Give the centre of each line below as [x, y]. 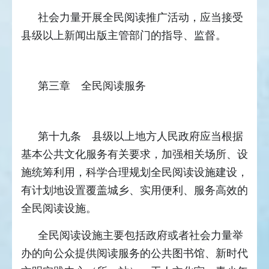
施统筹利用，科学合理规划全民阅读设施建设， [134, 173]
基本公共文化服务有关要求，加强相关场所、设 [134, 155]
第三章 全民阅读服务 [92, 86]
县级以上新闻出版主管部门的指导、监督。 [124, 36]
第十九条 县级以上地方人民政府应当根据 [141, 137]
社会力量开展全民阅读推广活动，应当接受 [141, 18]
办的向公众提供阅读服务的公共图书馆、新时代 [134, 254]
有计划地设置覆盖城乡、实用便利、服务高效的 [134, 191]
